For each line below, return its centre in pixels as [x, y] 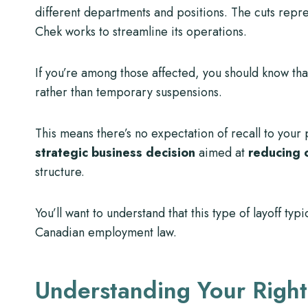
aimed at [222, 153]
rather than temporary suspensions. [129, 92]
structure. [60, 172]
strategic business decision [115, 153]
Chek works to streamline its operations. [141, 32]
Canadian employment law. [106, 232]
